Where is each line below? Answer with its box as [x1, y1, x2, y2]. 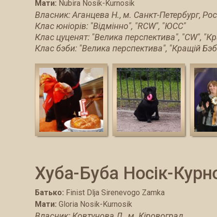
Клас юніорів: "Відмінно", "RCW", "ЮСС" [35, 20, 186, 31]
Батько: [35, 187, 64, 197]
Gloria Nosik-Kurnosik [59, 199, 132, 209]
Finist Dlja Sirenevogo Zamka [66, 187, 165, 197]
